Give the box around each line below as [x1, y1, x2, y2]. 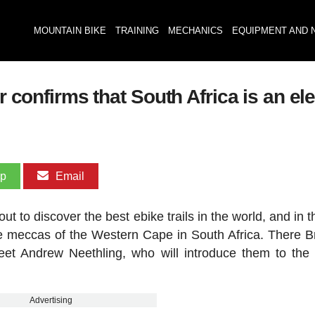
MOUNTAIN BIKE [33, 25, 106, 36]
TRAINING [115, 25, 159, 36]
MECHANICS [167, 25, 223, 36]
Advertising [30, 295, 73, 305]
